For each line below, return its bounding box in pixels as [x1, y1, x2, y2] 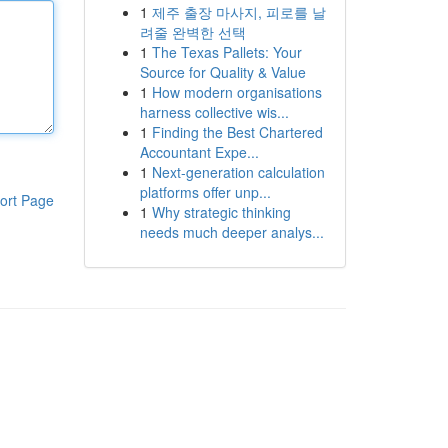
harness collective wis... [139, 102, 289, 122]
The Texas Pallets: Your [151, 42, 302, 62]
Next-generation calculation [151, 162, 325, 182]
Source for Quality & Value [139, 62, 306, 82]
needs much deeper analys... [139, 222, 324, 242]
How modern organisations [151, 82, 322, 102]
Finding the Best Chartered [151, 122, 323, 142]
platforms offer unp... [139, 182, 271, 202]
